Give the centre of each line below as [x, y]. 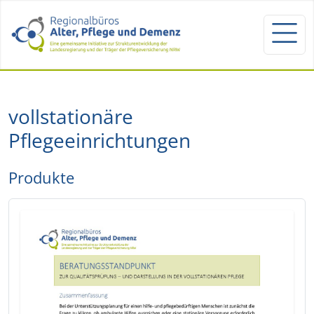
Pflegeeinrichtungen [100, 140]
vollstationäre [71, 116]
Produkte [41, 177]
